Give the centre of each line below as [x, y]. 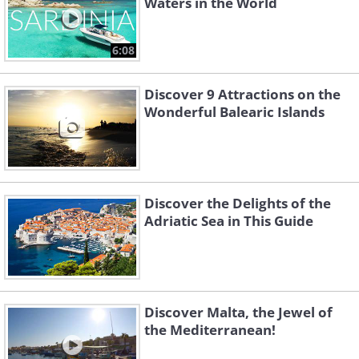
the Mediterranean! [210, 330]
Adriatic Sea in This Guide [229, 221]
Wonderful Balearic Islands [234, 112]
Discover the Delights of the [238, 203]
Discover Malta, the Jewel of [238, 312]
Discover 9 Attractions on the [242, 94]
